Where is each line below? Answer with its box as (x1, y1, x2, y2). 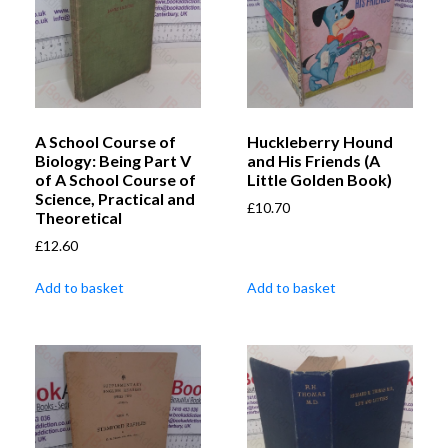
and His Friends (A (247, 151, 380, 171)
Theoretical (35, 208, 122, 228)
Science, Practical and (35, 189, 195, 209)
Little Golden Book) (247, 170, 392, 190)
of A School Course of (35, 170, 196, 190)
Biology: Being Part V (35, 151, 191, 171)
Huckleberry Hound (247, 132, 393, 152)
